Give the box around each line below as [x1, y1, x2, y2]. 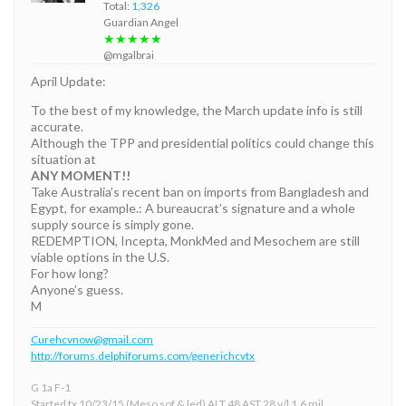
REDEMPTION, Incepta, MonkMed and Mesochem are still [31, 232, 360, 248]
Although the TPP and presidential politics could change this [31, 134, 374, 150]
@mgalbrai [103, 47, 154, 62]
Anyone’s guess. [31, 281, 123, 297]
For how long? [31, 265, 109, 281]
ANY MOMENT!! [31, 167, 130, 183]
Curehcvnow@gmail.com [31, 332, 153, 346]
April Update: [31, 72, 106, 89]
